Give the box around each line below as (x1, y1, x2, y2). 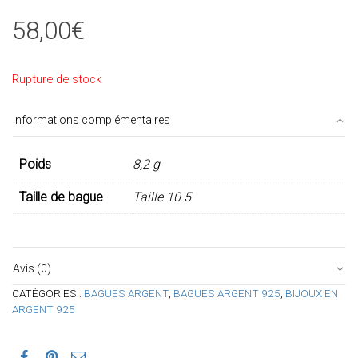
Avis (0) (13, 261, 51, 275)
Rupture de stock (12, 71, 101, 86)
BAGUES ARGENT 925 (173, 286, 280, 300)
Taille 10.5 (133, 189, 191, 205)
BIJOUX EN (285, 286, 338, 300)
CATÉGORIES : (12, 286, 84, 300)
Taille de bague (19, 189, 103, 205)
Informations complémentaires (13, 113, 170, 126)
